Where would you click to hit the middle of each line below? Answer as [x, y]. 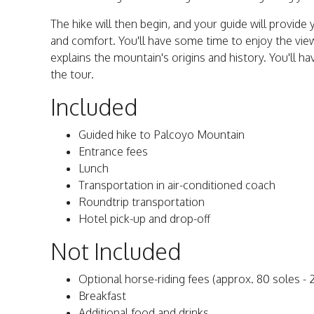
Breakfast [102, 296]
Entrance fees [113, 152]
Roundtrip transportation [142, 202]
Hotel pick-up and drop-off [144, 219]
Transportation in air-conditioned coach [177, 185]
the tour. [72, 75]
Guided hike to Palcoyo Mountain [162, 135]
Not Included [116, 252]
